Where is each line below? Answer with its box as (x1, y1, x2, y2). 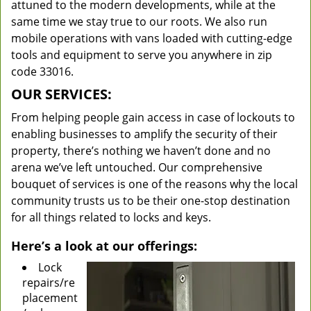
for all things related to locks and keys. (11, 210, 211, 225)
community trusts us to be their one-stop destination (11, 193, 290, 208)
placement (22, 290, 78, 305)
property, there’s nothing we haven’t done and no (11, 143, 271, 158)
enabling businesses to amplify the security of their (11, 126, 278, 142)
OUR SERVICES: (11, 85, 112, 103)
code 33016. (11, 64, 74, 79)
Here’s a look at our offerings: (11, 237, 197, 254)
